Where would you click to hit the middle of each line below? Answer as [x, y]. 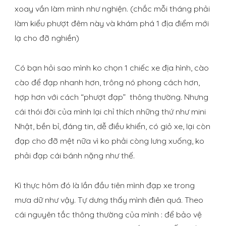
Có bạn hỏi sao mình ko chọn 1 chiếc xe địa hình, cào [112, 68]
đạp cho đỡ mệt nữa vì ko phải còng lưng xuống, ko [109, 141]
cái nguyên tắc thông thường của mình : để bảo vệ [108, 215]
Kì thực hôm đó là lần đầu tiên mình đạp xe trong [105, 185]
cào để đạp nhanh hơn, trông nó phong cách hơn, [107, 82]
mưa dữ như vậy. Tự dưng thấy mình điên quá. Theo [109, 200]
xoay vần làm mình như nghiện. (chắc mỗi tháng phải [112, 9]
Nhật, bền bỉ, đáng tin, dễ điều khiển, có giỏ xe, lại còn [112, 126]
